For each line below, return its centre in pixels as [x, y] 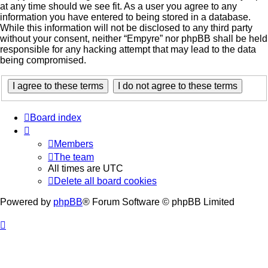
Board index [56, 118]
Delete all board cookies [105, 181]
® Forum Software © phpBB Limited [159, 202]
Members [74, 144]
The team [74, 157]
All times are [75, 169]
